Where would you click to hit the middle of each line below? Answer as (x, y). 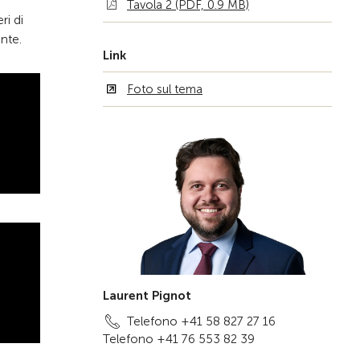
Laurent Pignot (147, 296)
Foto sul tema (165, 89)
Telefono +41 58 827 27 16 (201, 322)
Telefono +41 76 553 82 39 (179, 340)
